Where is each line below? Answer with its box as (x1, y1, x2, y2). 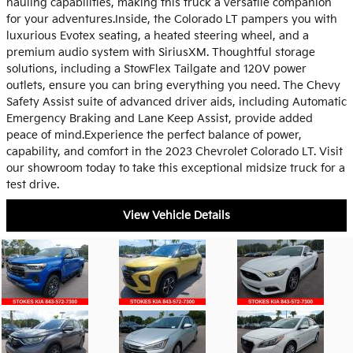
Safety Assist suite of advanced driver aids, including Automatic (6, 95, 347, 109)
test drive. (6, 177, 59, 191)
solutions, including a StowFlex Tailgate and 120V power (6, 61, 307, 76)
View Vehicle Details (123, 209, 230, 223)
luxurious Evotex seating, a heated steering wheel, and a (6, 28, 309, 43)
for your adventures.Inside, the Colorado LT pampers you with (6, 12, 337, 26)
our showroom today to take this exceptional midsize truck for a (6, 161, 345, 175)
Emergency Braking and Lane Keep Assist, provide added (6, 111, 313, 125)
